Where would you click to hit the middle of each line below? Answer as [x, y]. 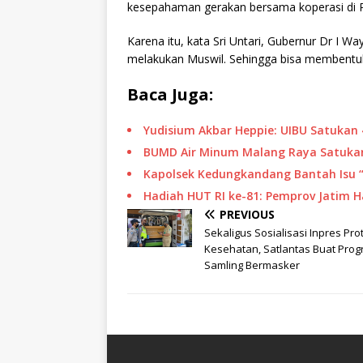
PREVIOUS [247, 215]
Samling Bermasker [252, 265]
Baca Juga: [170, 95]
